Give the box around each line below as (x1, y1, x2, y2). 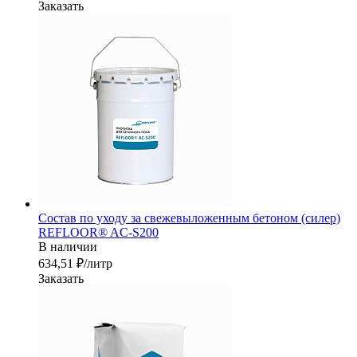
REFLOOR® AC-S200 (38, 226, 159, 240)
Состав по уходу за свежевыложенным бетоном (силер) (38, 211, 340, 226)
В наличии (38, 240, 97, 254)
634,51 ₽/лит (38, 257, 106, 271)
